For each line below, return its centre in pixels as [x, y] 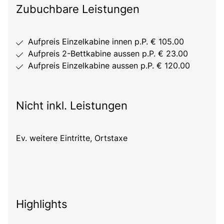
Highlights [42, 204]
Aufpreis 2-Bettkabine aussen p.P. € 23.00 [108, 53]
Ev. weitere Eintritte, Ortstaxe [72, 138]
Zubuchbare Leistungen [78, 9]
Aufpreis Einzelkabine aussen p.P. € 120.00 [109, 65]
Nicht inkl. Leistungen [72, 105]
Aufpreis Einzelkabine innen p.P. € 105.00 [106, 41]
